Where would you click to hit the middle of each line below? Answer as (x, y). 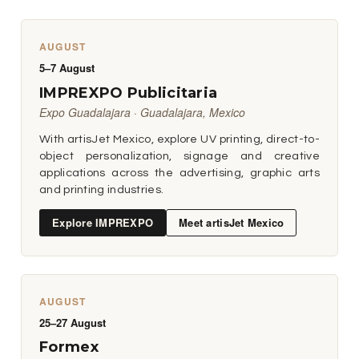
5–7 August (67, 68)
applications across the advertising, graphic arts (179, 172)
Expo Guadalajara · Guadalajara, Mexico (142, 112)
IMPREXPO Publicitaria (129, 93)
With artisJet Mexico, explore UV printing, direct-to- (179, 139)
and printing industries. (102, 189)
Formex (69, 347)
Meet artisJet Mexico (232, 222)
